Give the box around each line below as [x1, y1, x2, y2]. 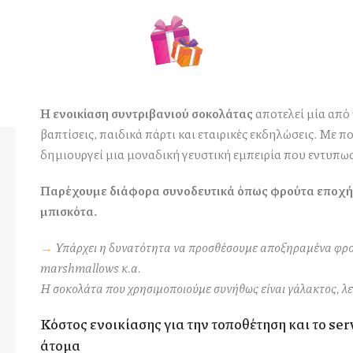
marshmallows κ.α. [39, 258, 141, 277]
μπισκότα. [39, 202, 98, 220]
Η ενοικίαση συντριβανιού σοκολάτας [39, 104, 253, 122]
